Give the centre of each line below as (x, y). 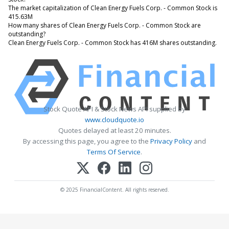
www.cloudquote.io (114, 119)
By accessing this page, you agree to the (87, 141)
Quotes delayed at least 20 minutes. (114, 130)
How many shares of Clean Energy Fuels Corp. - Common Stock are (105, 25)
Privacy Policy (171, 141)
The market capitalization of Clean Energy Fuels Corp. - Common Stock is (113, 8)
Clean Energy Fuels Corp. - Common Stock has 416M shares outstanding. (112, 42)
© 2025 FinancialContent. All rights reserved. (114, 189)
